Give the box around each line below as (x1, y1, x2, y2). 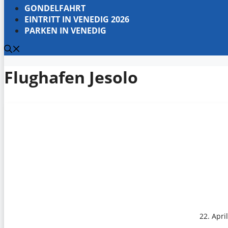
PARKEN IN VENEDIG (24, 25, 106, 36)
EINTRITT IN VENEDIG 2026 (24, 14, 129, 25)
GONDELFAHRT (24, 3, 85, 14)
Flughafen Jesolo (4, 66, 138, 89)
